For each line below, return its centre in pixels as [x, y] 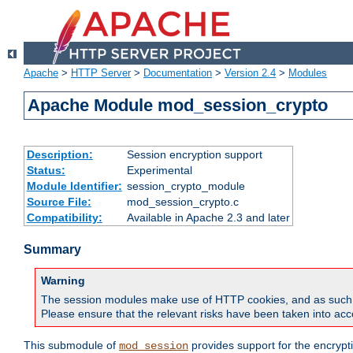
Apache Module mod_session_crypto [178, 106]
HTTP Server [101, 73]
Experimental [159, 171]
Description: [59, 155]
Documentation [178, 73]
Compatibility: [64, 218]
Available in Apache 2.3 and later [208, 218]
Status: [46, 171]
